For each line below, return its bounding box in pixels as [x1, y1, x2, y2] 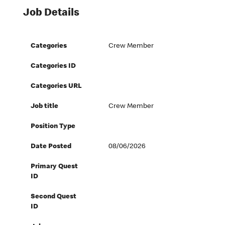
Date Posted [31, 143, 72, 151]
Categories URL [31, 83, 82, 90]
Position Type [31, 123, 76, 131]
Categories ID [31, 63, 76, 70]
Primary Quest [31, 163, 78, 171]
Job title [31, 103, 59, 110]
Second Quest [31, 193, 77, 201]
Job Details [23, 8, 80, 19]
